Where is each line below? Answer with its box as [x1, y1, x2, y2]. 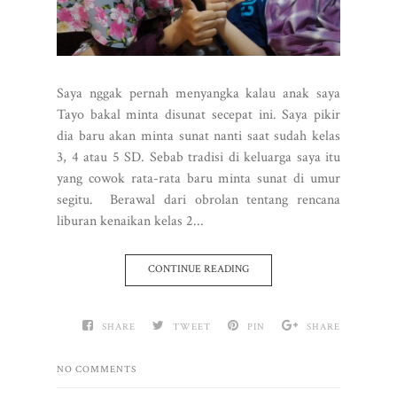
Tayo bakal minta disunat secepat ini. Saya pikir [57, 105, 340, 124]
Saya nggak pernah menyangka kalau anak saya [57, 83, 340, 103]
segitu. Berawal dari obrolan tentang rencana [57, 190, 340, 209]
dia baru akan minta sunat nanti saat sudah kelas [57, 126, 340, 145]
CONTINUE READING [148, 261, 249, 276]
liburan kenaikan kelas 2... [57, 211, 204, 230]
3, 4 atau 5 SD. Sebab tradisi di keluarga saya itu [57, 147, 340, 167]
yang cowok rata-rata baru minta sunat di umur [57, 168, 340, 188]
